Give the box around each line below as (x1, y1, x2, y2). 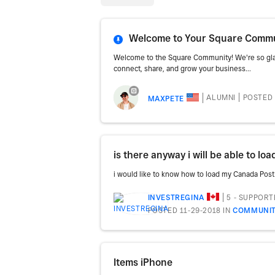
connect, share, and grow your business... (114, 64, 251, 73)
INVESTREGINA (147, 193, 204, 203)
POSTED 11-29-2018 (147, 205, 221, 215)
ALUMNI (206, 93, 236, 103)
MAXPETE (147, 93, 184, 103)
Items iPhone (114, 256, 172, 268)
